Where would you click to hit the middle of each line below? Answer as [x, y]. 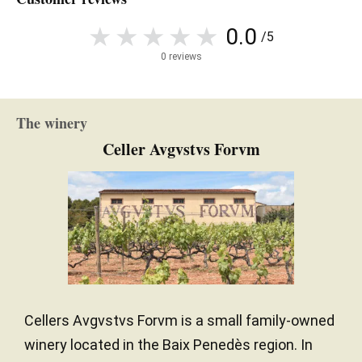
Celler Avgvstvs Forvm [181, 149]
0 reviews [181, 56]
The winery [52, 122]
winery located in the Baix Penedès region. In [168, 344]
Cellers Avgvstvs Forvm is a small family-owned [179, 320]
